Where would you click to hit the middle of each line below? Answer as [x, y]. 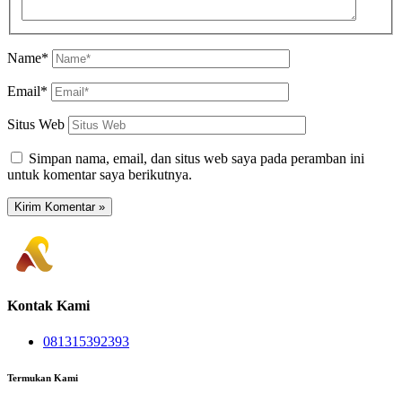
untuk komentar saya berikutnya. [100, 175]
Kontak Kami [48, 306]
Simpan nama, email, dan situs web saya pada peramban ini [197, 159]
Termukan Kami [43, 377]
